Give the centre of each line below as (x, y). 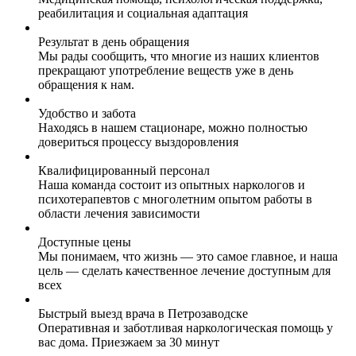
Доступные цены (85, 242)
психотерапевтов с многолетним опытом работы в (175, 199)
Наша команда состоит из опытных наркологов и (172, 185)
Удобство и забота (87, 113)
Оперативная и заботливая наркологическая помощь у (186, 328)
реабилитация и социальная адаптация (143, 13)
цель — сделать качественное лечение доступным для (184, 271)
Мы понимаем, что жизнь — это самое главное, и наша (188, 256)
